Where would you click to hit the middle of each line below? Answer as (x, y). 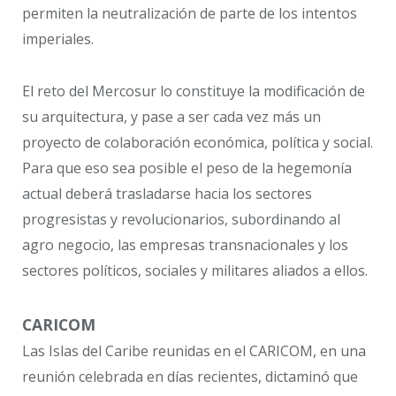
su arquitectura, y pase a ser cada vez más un (171, 116)
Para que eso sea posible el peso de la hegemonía (187, 168)
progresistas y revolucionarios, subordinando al (181, 219)
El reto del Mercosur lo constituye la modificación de (194, 91)
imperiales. (58, 39)
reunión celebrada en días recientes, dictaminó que (190, 376)
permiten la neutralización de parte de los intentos (190, 14)
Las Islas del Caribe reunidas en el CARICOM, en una (194, 350)
